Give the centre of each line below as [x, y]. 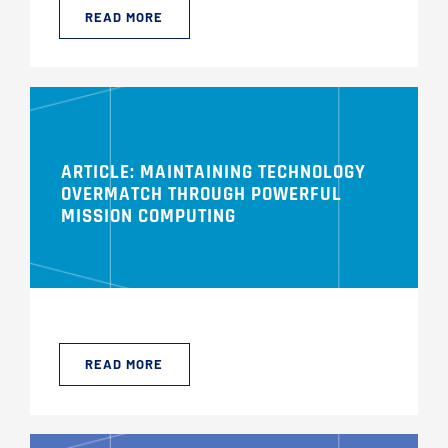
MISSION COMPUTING [148, 217]
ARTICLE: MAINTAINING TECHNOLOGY [213, 173]
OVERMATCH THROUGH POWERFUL [201, 195]
